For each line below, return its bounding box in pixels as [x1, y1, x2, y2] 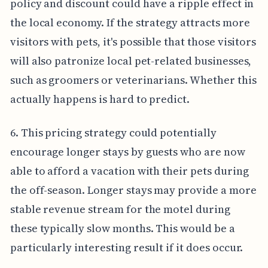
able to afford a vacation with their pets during [10, 163, 249, 178]
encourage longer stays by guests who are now [10, 144, 245, 159]
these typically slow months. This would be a [10, 220, 235, 236]
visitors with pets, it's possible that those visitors [10, 33, 257, 49]
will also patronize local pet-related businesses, [10, 53, 252, 68]
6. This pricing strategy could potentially [10, 124, 217, 140]
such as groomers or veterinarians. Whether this [10, 72, 257, 87]
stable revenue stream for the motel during [10, 201, 230, 217]
